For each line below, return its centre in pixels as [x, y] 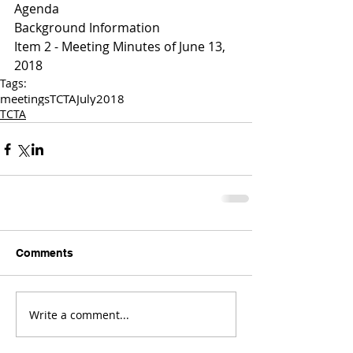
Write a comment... [79, 314]
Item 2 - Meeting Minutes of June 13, [121, 46]
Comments [45, 253]
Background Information [87, 28]
